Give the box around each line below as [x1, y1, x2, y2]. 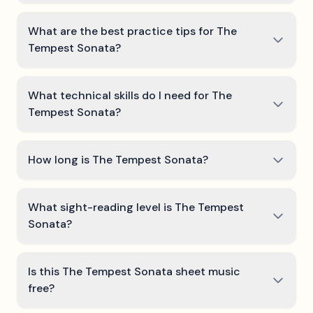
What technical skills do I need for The [28, 88, 232, 103]
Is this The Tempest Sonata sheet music [28, 264, 240, 279]
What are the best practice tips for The [28, 24, 237, 38]
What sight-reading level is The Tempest [28, 200, 244, 214]
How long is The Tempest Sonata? [28, 152, 208, 167]
